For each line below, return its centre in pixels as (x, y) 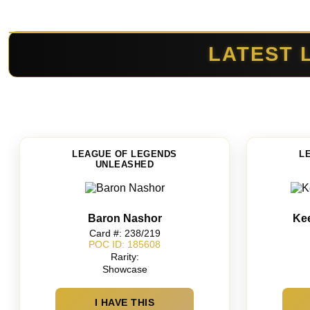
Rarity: (125, 256)
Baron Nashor (125, 218)
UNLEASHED (125, 164)
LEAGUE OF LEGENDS (125, 154)
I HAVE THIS (125, 302)
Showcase (125, 270)
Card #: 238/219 (125, 233)
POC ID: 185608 (125, 245)
